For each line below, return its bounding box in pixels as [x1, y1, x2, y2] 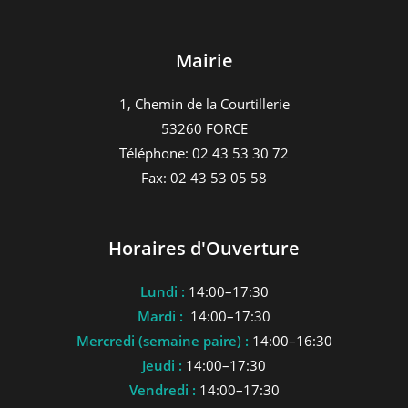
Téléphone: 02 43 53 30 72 [119, 144, 289, 162]
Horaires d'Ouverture [108, 236, 300, 260]
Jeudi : [142, 356, 182, 374]
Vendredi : [128, 381, 196, 399]
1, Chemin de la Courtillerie [118, 95, 290, 113]
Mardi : [138, 307, 183, 325]
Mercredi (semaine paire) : [76, 331, 249, 350]
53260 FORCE [160, 119, 248, 138]
